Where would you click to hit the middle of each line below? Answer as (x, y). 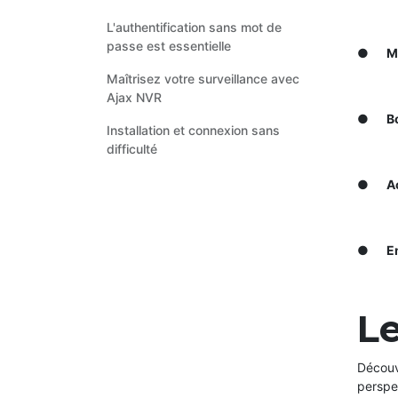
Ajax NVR (134, 97)
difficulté (132, 148)
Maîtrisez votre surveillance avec (203, 78)
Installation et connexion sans (193, 130)
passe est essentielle (169, 45)
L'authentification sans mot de (194, 27)
